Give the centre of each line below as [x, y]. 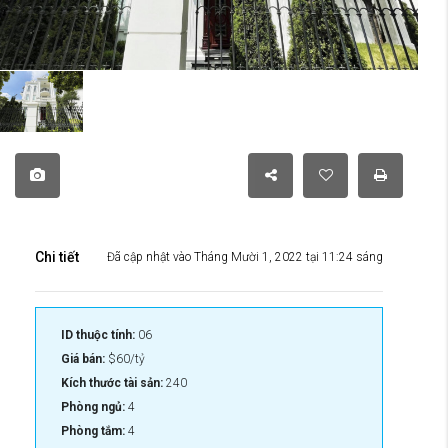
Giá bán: [83, 358]
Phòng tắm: [93, 430]
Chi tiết [57, 256]
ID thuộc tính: [98, 334]
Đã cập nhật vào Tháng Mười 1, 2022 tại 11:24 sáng [245, 256]
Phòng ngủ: [93, 406]
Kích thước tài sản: [112, 382]
